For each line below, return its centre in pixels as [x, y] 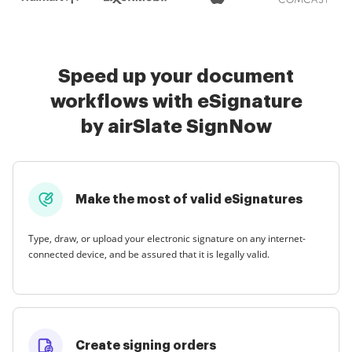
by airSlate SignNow [176, 126]
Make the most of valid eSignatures [189, 199]
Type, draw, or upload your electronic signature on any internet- [167, 238]
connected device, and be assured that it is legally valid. [149, 254]
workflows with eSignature [176, 101]
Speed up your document [176, 76]
